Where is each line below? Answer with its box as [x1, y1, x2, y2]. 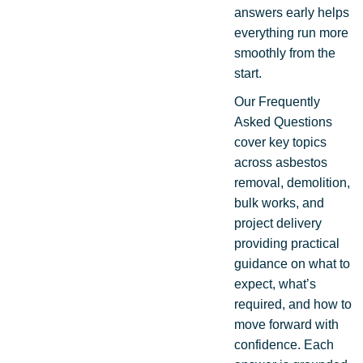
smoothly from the [234, 45, 335, 60]
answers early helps [234, 5, 349, 19]
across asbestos [234, 155, 327, 169]
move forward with [234, 317, 339, 331]
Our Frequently [234, 94, 320, 109]
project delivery [234, 216, 322, 230]
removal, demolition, [234, 175, 350, 190]
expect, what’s [234, 276, 316, 291]
